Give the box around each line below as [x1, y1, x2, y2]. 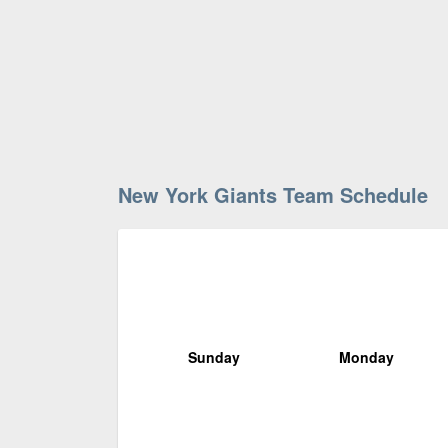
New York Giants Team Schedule [118, 179, 428, 209]
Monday [338, 346, 394, 367]
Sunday [188, 346, 240, 367]
